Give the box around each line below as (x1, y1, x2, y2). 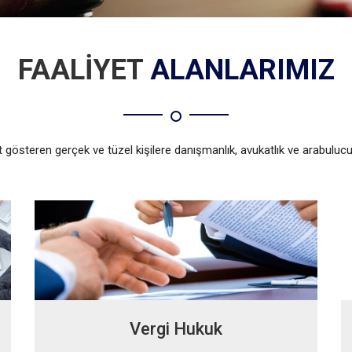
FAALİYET (17, 53, 150, 86)
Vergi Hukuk (130, 318, 222, 339)
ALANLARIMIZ (149, 53, 335, 86)
